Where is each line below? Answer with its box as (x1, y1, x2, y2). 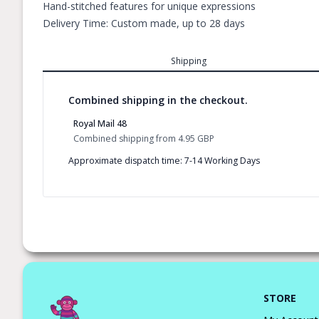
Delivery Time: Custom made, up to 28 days (43, 16, 245, 30)
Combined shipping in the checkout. (68, 93, 248, 107)
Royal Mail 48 (73, 117, 127, 130)
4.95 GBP (178, 132, 214, 145)
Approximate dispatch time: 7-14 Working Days (68, 154, 260, 167)
